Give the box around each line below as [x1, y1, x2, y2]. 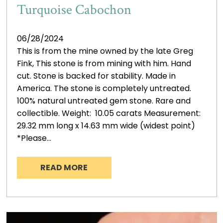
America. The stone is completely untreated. [16, 82, 191, 94]
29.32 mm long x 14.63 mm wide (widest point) [16, 119, 195, 131]
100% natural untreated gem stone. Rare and [16, 95, 191, 107]
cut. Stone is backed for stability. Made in [16, 70, 176, 82]
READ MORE [40, 161, 88, 173]
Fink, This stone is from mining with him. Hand [16, 57, 191, 69]
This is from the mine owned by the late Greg [16, 45, 193, 57]
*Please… [16, 132, 51, 144]
